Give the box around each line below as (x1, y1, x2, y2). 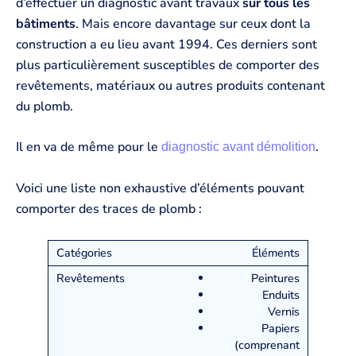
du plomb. (16, 97, 73, 115)
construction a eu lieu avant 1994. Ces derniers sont (16, 35, 317, 53)
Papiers (261, 319, 300, 336)
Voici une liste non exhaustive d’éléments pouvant (16, 179, 304, 197)
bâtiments (16, 14, 75, 33)
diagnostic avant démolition (161, 140, 315, 154)
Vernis (268, 303, 300, 319)
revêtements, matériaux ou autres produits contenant (16, 76, 325, 95)
